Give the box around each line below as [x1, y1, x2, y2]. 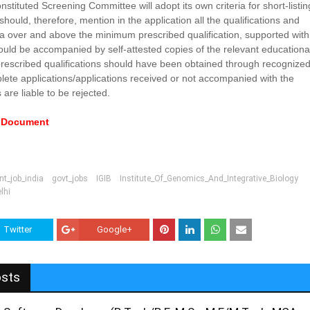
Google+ [96, 224, 132, 235]
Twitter [3, 224, 33, 235]
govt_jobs [52, 174, 89, 183]
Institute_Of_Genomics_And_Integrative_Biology [120, 174, 299, 183]
